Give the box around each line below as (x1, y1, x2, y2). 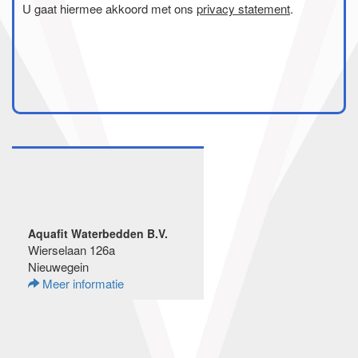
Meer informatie (39, 275, 124, 292)
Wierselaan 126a (28, 241, 115, 258)
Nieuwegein (28, 258, 89, 275)
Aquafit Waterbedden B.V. (28, 225, 168, 241)
